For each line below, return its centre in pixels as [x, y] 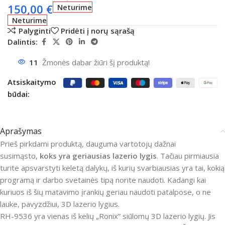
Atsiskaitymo [32, 82]
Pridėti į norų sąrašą [98, 30]
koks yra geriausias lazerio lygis [98, 155]
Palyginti [34, 30]
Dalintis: [23, 42]
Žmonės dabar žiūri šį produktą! [96, 62]
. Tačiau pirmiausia [188, 155]
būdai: [19, 94]
